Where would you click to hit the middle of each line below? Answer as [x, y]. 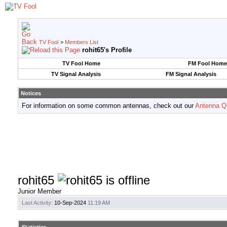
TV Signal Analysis [76, 74]
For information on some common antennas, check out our [108, 106]
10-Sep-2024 [70, 203]
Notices [31, 93]
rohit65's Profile [107, 50]
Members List [82, 42]
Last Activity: [37, 203]
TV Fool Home [81, 63]
